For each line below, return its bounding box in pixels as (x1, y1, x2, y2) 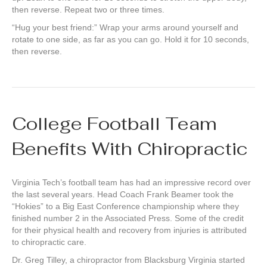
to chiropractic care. (12, 237, 86, 247)
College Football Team (12, 112, 217, 136)
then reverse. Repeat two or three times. (12, 5, 164, 15)
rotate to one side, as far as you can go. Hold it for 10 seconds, (12, 35, 249, 45)
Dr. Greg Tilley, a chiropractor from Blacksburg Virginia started (12, 255, 245, 265)
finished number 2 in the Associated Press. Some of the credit (12, 213, 244, 223)
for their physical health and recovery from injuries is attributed (12, 225, 247, 235)
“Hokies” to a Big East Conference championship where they (12, 201, 239, 212)
